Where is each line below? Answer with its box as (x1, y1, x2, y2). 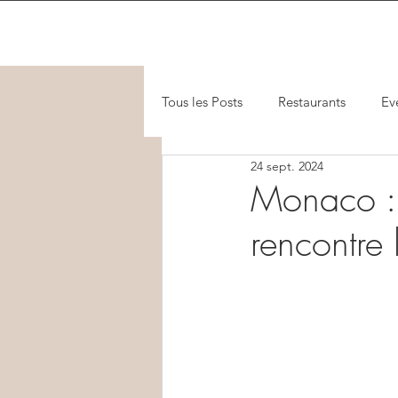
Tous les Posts (162, 92, 243, 110)
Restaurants (278, 92, 346, 110)
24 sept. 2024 (251, 157, 323, 174)
